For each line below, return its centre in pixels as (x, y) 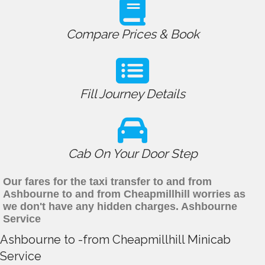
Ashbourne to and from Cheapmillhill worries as (124, 194)
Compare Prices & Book (132, 34)
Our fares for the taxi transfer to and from (107, 182)
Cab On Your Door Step (132, 154)
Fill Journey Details (132, 94)
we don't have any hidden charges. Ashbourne (120, 207)
